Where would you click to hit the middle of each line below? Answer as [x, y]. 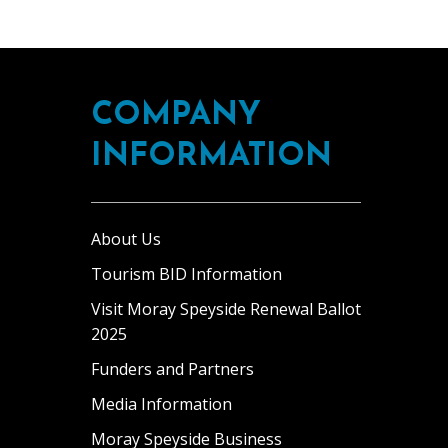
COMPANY [176, 116]
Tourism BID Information [186, 274]
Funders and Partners [172, 369]
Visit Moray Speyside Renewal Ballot [226, 309]
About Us [126, 239]
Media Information [161, 404]
